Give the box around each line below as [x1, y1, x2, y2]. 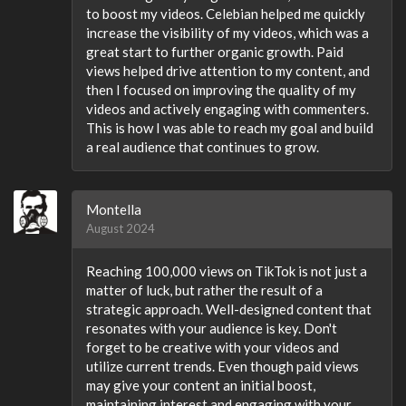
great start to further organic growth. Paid [86, 43, 343, 60]
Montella [86, 201, 141, 217]
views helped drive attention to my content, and [86, 63, 370, 79]
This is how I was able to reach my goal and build [86, 120, 373, 136]
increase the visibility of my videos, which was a [86, 24, 369, 41]
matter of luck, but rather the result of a [86, 282, 323, 298]
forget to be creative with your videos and [86, 339, 339, 355]
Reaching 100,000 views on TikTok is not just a [86, 263, 367, 279]
